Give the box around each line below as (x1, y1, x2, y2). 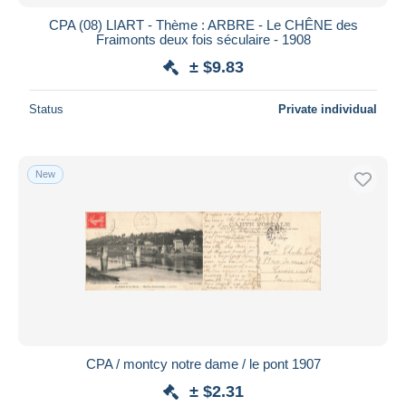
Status (29, 101, 63, 116)
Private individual (278, 101, 377, 116)
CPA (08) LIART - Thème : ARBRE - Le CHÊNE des (48, 16, 358, 33)
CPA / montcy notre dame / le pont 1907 (85, 355, 321, 372)
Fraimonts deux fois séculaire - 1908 (95, 31, 311, 47)
